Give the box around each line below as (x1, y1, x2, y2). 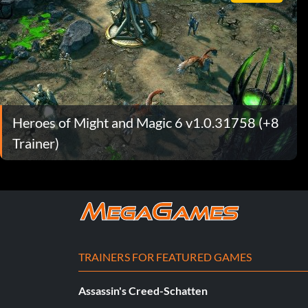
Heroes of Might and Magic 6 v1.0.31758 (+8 (12, 113, 279, 131)
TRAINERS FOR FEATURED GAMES (78, 250, 252, 263)
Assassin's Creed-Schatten (78, 283, 208, 297)
